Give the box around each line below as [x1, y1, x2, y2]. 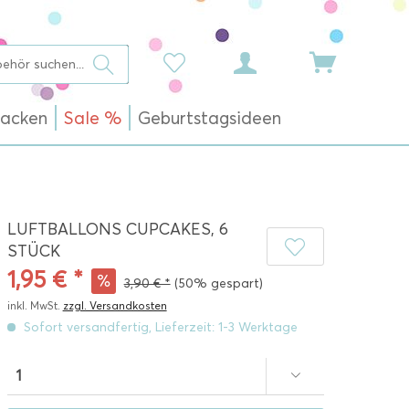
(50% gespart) [173, 276, 263, 291]
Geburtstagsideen [138, 108, 281, 129]
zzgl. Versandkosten [62, 299, 167, 312]
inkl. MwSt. [6, 299, 63, 312]
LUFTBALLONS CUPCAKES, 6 [6, 219, 228, 239]
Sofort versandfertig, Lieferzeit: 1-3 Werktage [19, 320, 298, 335]
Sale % [64, 108, 121, 129]
